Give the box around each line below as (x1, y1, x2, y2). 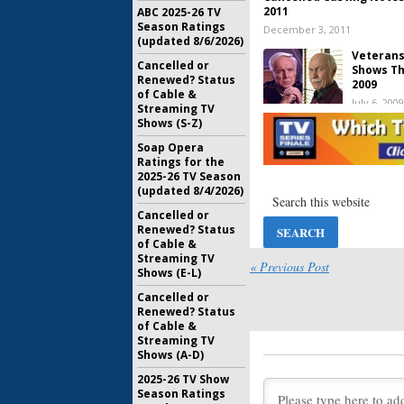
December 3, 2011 (263, 23, 351, 36)
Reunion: (352, 146, 396, 161)
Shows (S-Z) (137, 115, 202, 131)
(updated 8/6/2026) (137, 33, 243, 49)
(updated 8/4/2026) (137, 183, 243, 198)
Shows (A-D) (137, 347, 204, 363)
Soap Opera (137, 140, 204, 155)
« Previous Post (250, 257, 329, 275)
